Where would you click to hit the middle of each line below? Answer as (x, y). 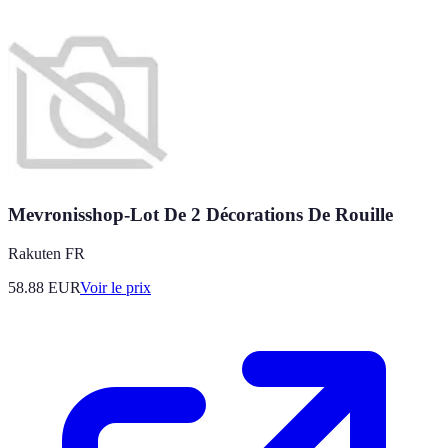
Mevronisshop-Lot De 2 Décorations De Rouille (200, 215)
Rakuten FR (46, 254)
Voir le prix (115, 288)
